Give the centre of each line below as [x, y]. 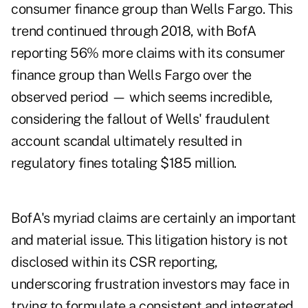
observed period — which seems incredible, [142, 97]
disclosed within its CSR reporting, [114, 262]
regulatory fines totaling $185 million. [124, 163]
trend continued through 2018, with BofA [134, 31]
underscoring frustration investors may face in [150, 284]
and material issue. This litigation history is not [149, 240]
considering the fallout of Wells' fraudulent [140, 119]
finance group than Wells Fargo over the [131, 75]
